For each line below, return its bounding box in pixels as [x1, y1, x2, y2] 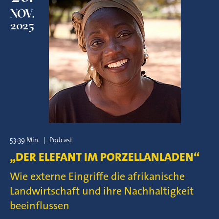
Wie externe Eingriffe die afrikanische [10, 169, 185, 183]
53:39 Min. [10, 135, 40, 144]
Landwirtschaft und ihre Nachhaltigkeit [10, 184, 194, 198]
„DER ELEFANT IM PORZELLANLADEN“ [10, 149, 199, 165]
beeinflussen [10, 198, 69, 213]
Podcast [49, 135, 72, 144]
